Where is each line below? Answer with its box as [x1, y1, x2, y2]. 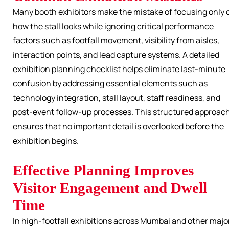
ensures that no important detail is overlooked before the [13, 121, 224, 132]
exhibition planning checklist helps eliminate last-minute [13, 63, 225, 75]
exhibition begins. [13, 135, 79, 147]
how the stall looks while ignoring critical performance [13, 20, 214, 32]
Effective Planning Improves [13, 162, 194, 179]
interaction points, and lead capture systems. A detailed [13, 49, 219, 61]
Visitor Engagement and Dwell [13, 179, 207, 196]
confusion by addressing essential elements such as [13, 78, 208, 89]
